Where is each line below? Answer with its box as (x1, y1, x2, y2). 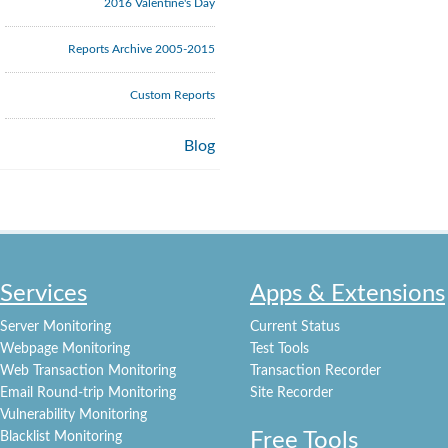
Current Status (250, 320, 340, 334)
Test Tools (250, 342, 309, 356)
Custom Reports (130, 89, 215, 101)
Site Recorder (250, 386, 333, 400)
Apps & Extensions (250, 282, 445, 306)
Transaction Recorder (250, 364, 381, 378)
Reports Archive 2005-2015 (68, 43, 215, 55)
